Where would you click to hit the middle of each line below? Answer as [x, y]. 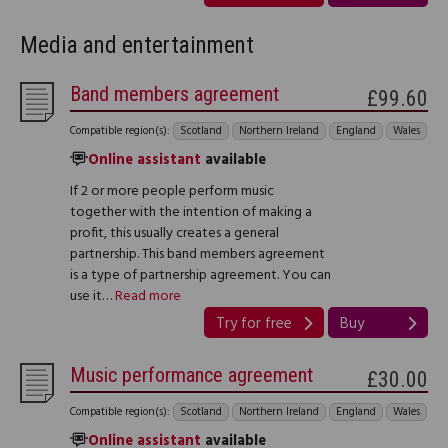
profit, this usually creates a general [174, 233]
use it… [92, 296]
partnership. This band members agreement [197, 254]
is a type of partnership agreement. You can [200, 275]
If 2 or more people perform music [172, 191]
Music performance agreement [191, 374]
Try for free [254, 323]
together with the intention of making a [191, 212]
